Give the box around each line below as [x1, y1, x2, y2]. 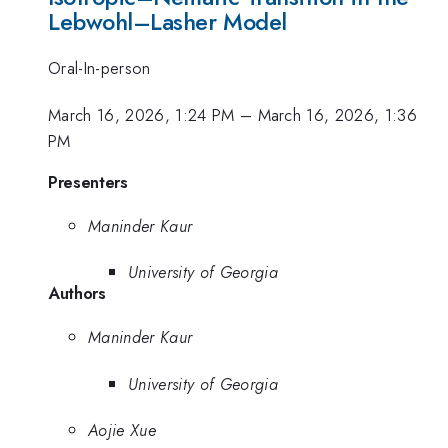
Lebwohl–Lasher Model [48, 4, 287, 39]
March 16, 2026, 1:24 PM [48, 102, 235, 127]
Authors [48, 281, 106, 306]
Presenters [48, 170, 128, 195]
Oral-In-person [48, 56, 151, 81]
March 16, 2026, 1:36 [257, 102, 418, 127]
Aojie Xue [88, 417, 156, 442]
